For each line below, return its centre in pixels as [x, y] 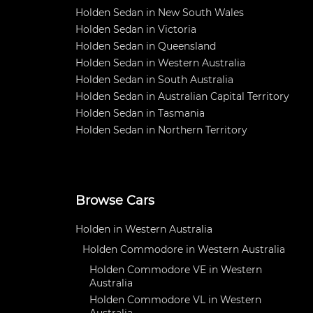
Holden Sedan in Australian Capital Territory [182, 96]
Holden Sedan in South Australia [154, 80]
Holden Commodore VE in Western [176, 270]
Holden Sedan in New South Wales [160, 13]
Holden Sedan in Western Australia [160, 63]
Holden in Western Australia [144, 229]
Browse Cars [115, 201]
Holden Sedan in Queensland [146, 46]
